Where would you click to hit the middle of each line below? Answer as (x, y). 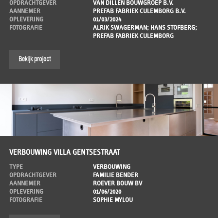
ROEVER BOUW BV (117, 184)
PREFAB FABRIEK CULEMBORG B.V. (139, 11)
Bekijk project (35, 60)
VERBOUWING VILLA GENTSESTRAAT (64, 153)
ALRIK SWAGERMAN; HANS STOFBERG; (145, 27)
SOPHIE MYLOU (113, 200)
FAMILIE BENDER (115, 175)
